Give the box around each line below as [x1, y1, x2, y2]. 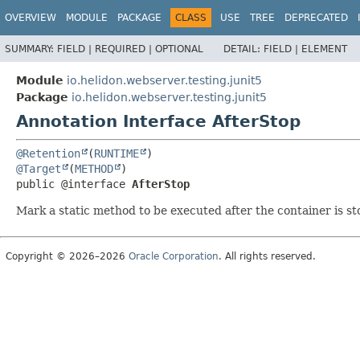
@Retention [16, 146, 80, 160]
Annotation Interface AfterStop [16, 111, 301, 131]
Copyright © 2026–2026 [6, 250, 129, 262]
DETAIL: [223, 43, 264, 55]
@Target [16, 162, 61, 175]
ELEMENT [301, 43, 347, 55]
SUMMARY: [5, 43, 57, 55]
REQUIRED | [95, 43, 155, 55]
